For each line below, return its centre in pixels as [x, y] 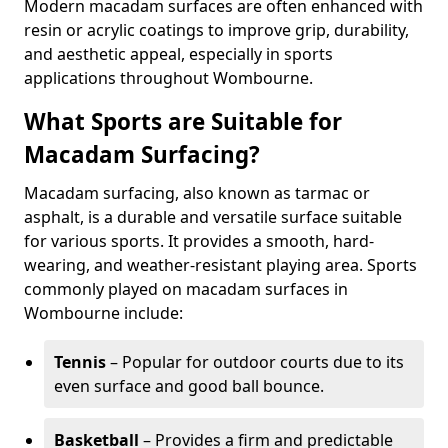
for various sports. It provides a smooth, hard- [199, 241]
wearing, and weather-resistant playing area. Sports [220, 265]
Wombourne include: [103, 313]
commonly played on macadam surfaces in [186, 289]
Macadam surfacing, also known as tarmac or [197, 193]
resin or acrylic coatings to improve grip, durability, [216, 30]
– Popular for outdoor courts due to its [255, 362]
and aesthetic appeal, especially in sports [178, 54]
